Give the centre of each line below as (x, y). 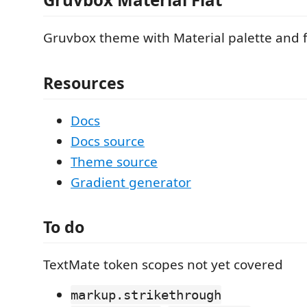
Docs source (108, 141)
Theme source (114, 161)
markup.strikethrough (146, 295)
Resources (84, 83)
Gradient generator (131, 182)
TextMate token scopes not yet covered (163, 265)
